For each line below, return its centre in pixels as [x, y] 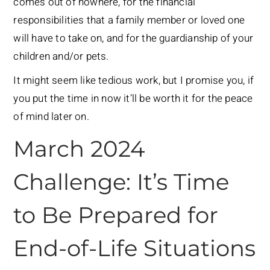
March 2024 [79, 149]
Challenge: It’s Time [121, 182]
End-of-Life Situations [135, 248]
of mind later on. [51, 117]
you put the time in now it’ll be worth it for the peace [133, 99]
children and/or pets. [61, 57]
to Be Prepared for [116, 215]
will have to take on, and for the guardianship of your [133, 39]
